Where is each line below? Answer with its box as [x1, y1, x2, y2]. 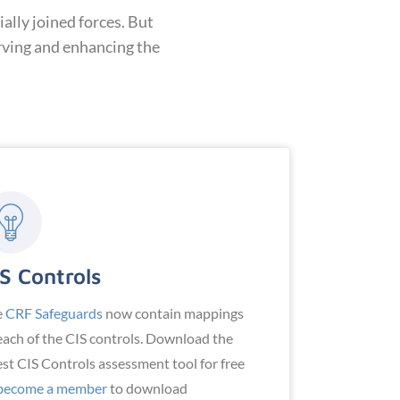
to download [106, 379, 187, 397]
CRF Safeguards [4, 304, 103, 322]
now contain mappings [102, 304, 244, 322]
